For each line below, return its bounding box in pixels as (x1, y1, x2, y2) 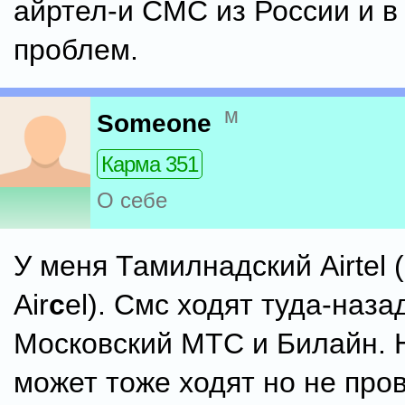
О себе (97, 188, 167, 213)
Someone (97, 109, 212, 138)
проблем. (14, 33, 138, 66)
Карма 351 (101, 152, 198, 177)
